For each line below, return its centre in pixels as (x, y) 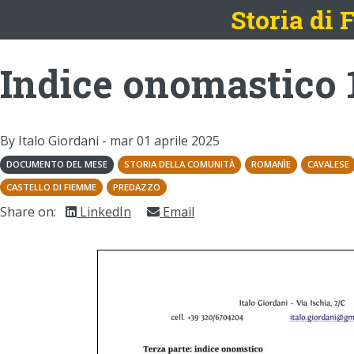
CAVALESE (328, 164)
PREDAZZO (137, 187)
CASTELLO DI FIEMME (51, 187)
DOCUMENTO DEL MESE (57, 164)
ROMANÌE (271, 164)
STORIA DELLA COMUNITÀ (179, 164)
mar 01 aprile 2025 (165, 141)
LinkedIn (104, 211)
